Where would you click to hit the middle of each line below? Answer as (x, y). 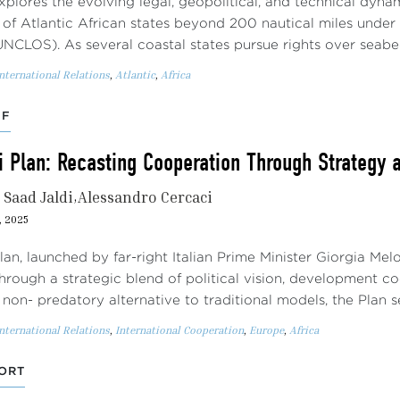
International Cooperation (179, 330)
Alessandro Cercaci (145, 197)
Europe (267, 330)
